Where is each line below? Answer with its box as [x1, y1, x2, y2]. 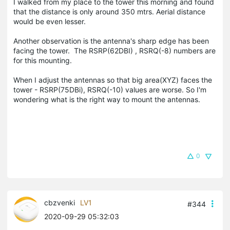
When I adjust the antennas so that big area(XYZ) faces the [13, 75, 212, 84]
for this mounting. [13, 55, 74, 65]
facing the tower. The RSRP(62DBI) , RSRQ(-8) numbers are [13, 46, 216, 55]
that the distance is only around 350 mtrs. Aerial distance [13, 7, 205, 16]
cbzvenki [44, 198, 75, 207]
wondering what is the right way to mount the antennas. [13, 94, 202, 104]
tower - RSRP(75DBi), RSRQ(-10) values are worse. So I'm [13, 85, 206, 94]
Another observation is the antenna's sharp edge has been [13, 36, 209, 45]
